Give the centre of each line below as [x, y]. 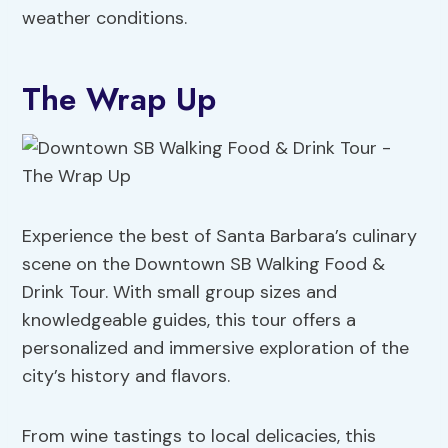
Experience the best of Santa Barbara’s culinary [220, 236]
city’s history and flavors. [126, 376]
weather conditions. [105, 18]
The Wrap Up [119, 99]
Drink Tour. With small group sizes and [180, 292]
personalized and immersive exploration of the [216, 348]
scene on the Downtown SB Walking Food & [204, 264]
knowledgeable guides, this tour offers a [189, 320]
